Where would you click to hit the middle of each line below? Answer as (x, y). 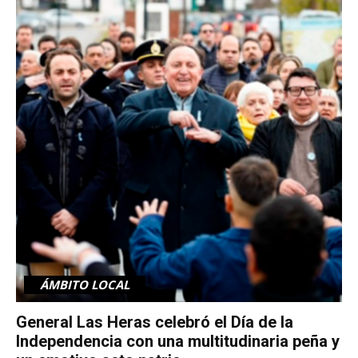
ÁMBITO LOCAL (85, 284)
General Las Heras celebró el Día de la (155, 322)
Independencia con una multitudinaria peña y (178, 341)
